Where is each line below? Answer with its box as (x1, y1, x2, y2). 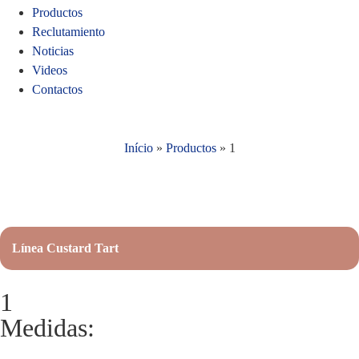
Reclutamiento (32, 25, 105, 38)
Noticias (32, 44, 74, 58)
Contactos (32, 83, 83, 96)
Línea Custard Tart (12, 241, 119, 256)
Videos (32, 63, 67, 77)
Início (123, 141, 153, 155)
